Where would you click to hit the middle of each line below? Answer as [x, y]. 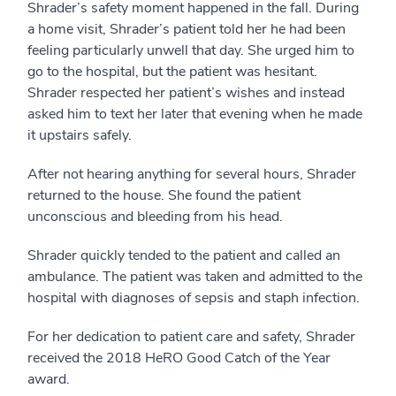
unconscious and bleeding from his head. [155, 217]
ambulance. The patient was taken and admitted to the [195, 277]
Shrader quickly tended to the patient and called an [184, 255]
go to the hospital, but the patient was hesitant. [172, 72]
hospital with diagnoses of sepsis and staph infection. [194, 298]
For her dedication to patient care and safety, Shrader [191, 337]
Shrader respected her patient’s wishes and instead [186, 93]
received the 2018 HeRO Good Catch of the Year [179, 358]
